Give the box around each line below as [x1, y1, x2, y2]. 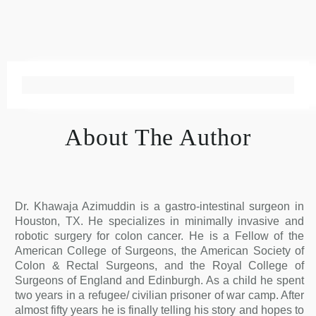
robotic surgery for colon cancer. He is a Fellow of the [15, 229, 304, 242]
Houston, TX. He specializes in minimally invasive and [15, 214, 304, 227]
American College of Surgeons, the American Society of [15, 243, 304, 257]
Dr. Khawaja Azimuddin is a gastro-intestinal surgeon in [15, 199, 304, 212]
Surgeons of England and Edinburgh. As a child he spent [15, 273, 304, 286]
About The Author [65, 123, 251, 150]
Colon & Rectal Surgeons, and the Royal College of [15, 258, 304, 272]
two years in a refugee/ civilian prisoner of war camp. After [15, 288, 304, 301]
